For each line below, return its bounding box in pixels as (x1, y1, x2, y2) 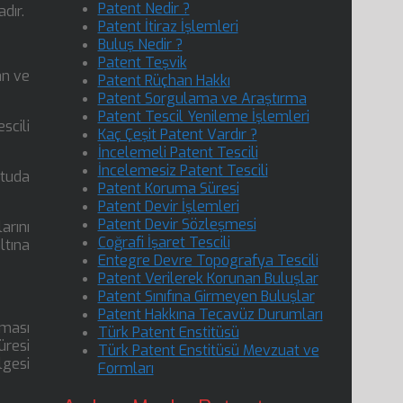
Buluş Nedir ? (97, 35, 183, 54)
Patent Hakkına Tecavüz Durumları (97, 305, 323, 324)
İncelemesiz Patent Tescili (97, 161, 268, 180)
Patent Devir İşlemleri (97, 197, 239, 216)
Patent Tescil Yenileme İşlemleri (97, 107, 309, 126)
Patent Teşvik (97, 53, 187, 72)
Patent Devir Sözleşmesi (97, 215, 256, 234)
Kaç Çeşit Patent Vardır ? (97, 125, 257, 144)
